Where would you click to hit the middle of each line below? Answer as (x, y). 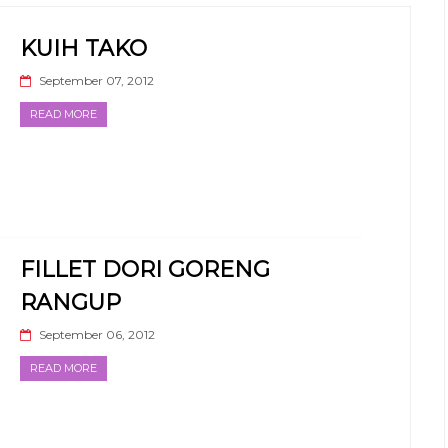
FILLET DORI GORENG (145, 269)
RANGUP (70, 302)
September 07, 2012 (96, 80)
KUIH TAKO (83, 48)
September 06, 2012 (97, 334)
